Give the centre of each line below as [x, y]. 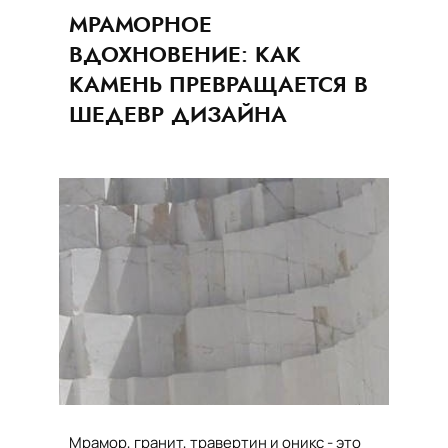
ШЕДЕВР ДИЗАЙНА [178, 114]
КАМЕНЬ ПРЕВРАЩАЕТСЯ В [218, 84]
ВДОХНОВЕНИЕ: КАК [185, 54]
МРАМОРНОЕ [140, 24]
